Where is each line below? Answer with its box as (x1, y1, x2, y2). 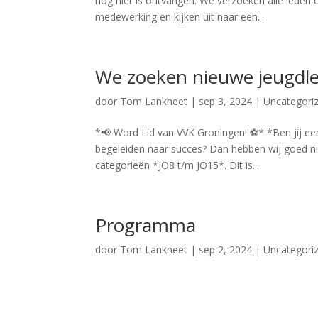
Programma (95, 212, 197, 238)
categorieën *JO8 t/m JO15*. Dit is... (95, 158, 260, 172)
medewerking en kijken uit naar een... (95, 10, 265, 23)
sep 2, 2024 (199, 243, 253, 256)
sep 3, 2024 (199, 94, 253, 108)
